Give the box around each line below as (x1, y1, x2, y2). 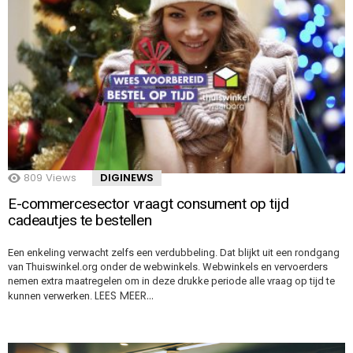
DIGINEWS (100, 169, 154, 185)
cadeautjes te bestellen (8, 210, 152, 229)
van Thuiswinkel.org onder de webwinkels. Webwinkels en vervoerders (8, 260, 328, 273)
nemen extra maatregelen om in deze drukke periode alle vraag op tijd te (8, 274, 335, 287)
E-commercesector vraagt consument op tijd (8, 194, 289, 213)
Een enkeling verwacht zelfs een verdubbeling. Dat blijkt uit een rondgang (8, 246, 340, 258)
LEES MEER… (95, 287, 154, 303)
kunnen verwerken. (8, 289, 95, 302)
